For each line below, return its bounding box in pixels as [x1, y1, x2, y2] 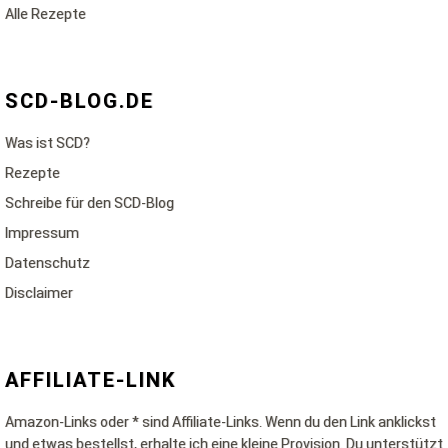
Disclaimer [5, 285, 73, 301]
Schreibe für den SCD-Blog [5, 195, 174, 211]
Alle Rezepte [5, 6, 86, 22]
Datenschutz [5, 255, 90, 271]
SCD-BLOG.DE [5, 89, 154, 113]
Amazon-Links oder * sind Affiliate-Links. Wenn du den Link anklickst [5, 414, 436, 430]
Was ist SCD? [5, 135, 90, 151]
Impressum [5, 225, 79, 241]
